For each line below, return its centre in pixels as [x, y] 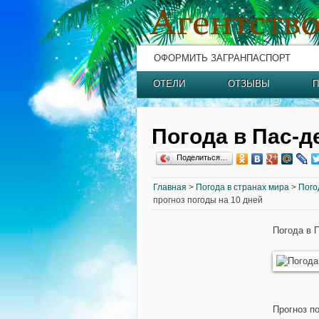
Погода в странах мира [242, 187]
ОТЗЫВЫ [249, 84]
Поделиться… [202, 157]
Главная [170, 187]
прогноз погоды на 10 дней [208, 200]
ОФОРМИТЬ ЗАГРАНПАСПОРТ [222, 58]
